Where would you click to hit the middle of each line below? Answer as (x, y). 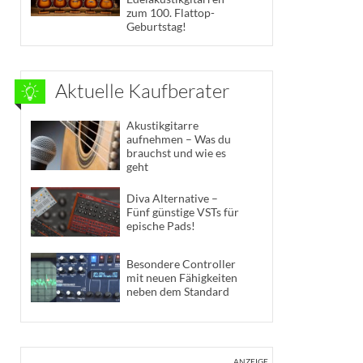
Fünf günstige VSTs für (183, 211)
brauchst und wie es (176, 152)
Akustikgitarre (162, 125)
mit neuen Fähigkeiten (182, 278)
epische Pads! (161, 225)
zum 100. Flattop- (171, 12)
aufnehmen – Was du (179, 139)
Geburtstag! (156, 26)
